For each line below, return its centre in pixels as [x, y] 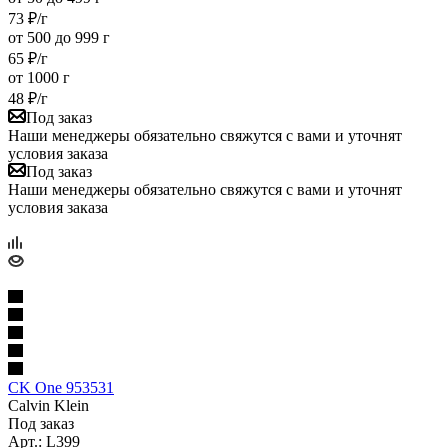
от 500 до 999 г [59, 37]
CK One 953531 [61, 387]
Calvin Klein [48, 405]
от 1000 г [39, 77]
